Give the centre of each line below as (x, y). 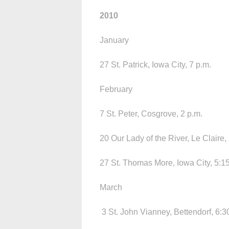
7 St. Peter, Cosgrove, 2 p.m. (151, 113)
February (116, 89)
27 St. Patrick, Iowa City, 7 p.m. (155, 64)
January (118, 40)
